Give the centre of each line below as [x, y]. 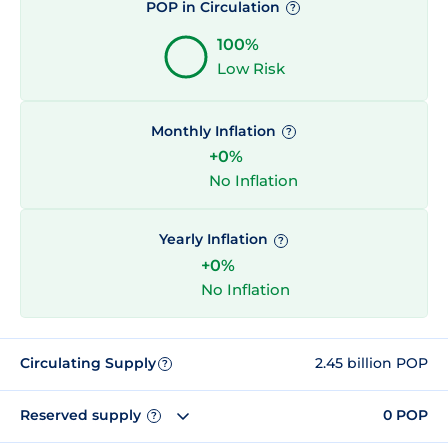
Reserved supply [82, 415]
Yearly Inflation [215, 239]
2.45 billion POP [371, 363]
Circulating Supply [88, 363]
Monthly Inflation [215, 131]
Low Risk [251, 69]
